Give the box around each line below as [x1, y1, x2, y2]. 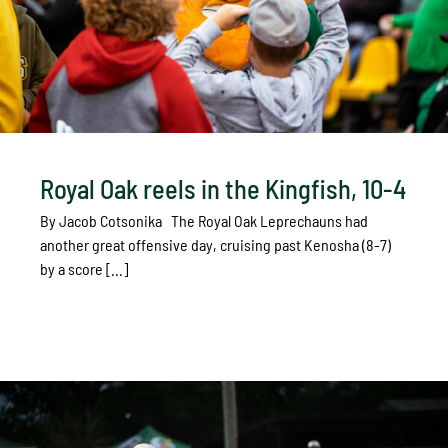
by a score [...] [40, 258, 128, 278]
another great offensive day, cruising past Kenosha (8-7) [40, 234, 391, 254]
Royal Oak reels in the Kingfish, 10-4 [40, 172, 406, 204]
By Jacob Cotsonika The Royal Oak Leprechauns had [40, 210, 368, 230]
